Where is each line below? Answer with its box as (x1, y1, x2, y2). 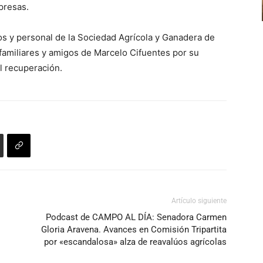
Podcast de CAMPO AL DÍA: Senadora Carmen (46, 212, 227, 222)
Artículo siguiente (171, 197, 227, 205)
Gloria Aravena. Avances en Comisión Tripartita (41, 224, 227, 235)
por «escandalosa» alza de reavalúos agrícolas (44, 237, 227, 247)
